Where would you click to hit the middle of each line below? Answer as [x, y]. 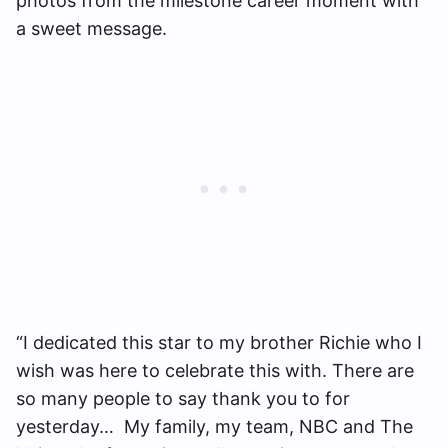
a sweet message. [91, 28]
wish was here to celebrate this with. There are [215, 370]
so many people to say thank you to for [183, 398]
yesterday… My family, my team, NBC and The [214, 426]
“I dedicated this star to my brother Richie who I [219, 342]
